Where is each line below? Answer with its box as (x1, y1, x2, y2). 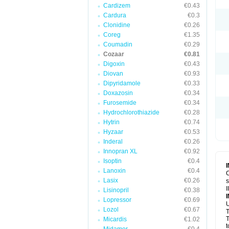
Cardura (103, 12, 126, 19)
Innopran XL (103, 148, 138, 155)
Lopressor (103, 196, 131, 203)
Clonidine (103, 21, 130, 29)
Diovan (103, 70, 123, 77)
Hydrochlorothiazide (103, 109, 159, 116)
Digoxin (103, 60, 125, 67)
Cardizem (103, 2, 130, 9)
